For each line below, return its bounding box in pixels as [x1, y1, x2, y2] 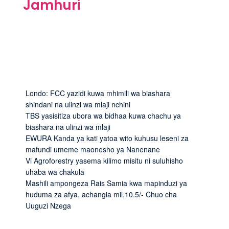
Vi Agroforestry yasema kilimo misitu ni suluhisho [26, 155, 183, 166]
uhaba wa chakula [26, 166, 84, 177]
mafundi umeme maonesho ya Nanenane [26, 144, 160, 154]
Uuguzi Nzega [26, 200, 71, 211]
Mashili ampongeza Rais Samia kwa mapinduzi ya [26, 177, 187, 188]
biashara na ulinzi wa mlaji [26, 121, 110, 132]
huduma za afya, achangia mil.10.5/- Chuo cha [26, 189, 177, 199]
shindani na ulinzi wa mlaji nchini [26, 99, 130, 109]
